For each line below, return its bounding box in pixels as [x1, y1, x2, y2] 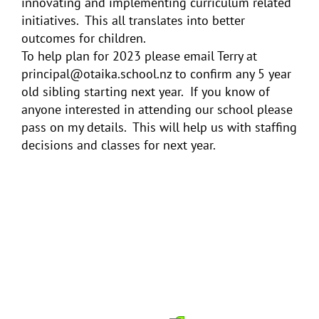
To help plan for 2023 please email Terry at [21, 47, 257, 64]
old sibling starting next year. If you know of [21, 83, 270, 100]
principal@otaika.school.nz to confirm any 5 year [21, 65, 291, 82]
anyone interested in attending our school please [21, 100, 293, 117]
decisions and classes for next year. [21, 136, 216, 153]
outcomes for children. [21, 29, 146, 46]
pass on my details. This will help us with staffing [21, 118, 297, 135]
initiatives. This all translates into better [21, 11, 245, 28]
